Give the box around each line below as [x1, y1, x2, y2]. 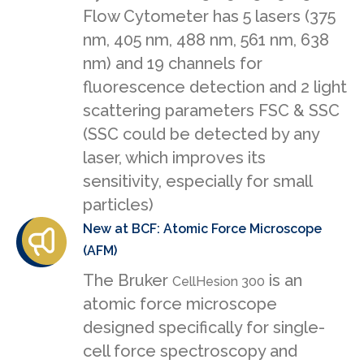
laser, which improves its [83, 148, 266, 168]
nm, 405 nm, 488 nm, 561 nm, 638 [83, 30, 329, 50]
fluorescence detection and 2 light [83, 77, 347, 97]
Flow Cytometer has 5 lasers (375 [83, 6, 336, 27]
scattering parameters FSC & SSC [83, 101, 340, 121]
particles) [83, 195, 154, 215]
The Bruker [83, 271, 172, 291]
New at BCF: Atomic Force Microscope [83, 221, 322, 237]
